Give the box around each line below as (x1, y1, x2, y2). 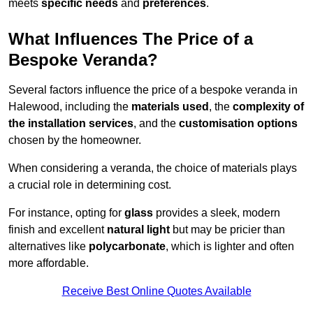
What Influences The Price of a (8, 29, 253, 49)
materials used (131, 101, 209, 113)
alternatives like (8, 240, 89, 253)
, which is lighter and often (166, 240, 294, 253)
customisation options (179, 117, 298, 130)
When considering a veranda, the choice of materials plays (8, 162, 297, 175)
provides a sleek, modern (153, 207, 280, 219)
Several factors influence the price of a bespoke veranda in (8, 84, 298, 96)
